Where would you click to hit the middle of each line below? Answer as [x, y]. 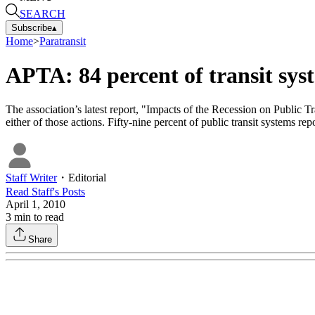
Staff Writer [31, 178]
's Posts [69, 192]
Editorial [87, 178]
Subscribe [32, 27]
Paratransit [63, 41]
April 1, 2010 [36, 205]
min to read [38, 217]
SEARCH [43, 13]
